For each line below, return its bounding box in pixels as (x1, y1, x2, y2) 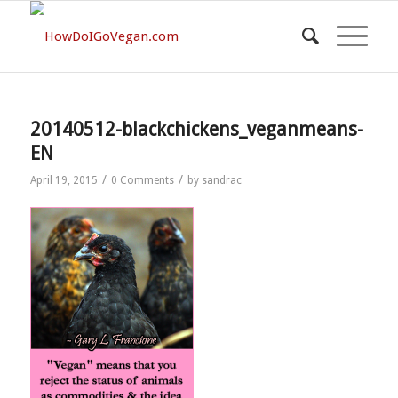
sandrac (201, 174, 242, 187)
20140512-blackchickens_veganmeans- (29, 118, 363, 140)
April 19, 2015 (29, 174, 98, 187)
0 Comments (110, 174, 174, 187)
